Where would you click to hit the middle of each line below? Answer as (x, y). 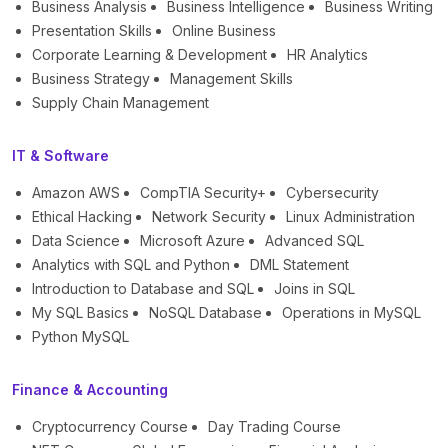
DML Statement (299, 265)
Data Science (76, 241)
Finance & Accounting (90, 390)
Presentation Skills (92, 31)
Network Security (209, 217)
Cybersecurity (332, 193)
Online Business (224, 31)
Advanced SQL (314, 241)
